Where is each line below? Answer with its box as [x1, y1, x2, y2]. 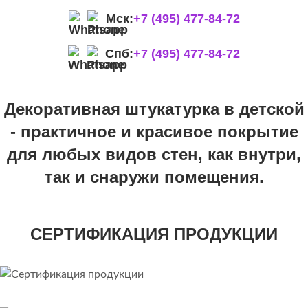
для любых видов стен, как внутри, [7, 145, 301, 164]
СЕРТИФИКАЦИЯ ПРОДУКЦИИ [30, 225, 278, 244]
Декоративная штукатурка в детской [3, 100, 305, 119]
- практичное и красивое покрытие [10, 122, 298, 142]
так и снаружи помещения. [44, 168, 264, 187]
